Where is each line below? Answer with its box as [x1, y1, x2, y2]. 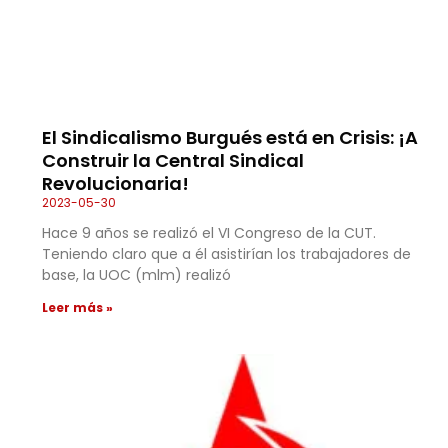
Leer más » [42, 299, 113, 317]
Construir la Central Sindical [42, 148, 304, 174]
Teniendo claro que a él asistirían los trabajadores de [42, 244, 411, 265]
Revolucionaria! [42, 171, 189, 197]
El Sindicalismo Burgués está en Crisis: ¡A [42, 125, 418, 151]
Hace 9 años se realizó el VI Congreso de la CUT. [42, 223, 376, 244]
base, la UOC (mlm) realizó [42, 265, 231, 286]
